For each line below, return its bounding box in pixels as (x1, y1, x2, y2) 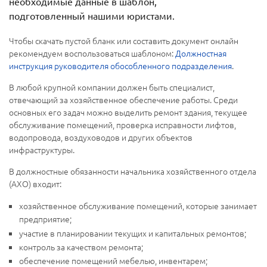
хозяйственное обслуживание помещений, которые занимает (19, 200, 257, 212)
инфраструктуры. (9, 144, 74, 156)
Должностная (175, 47, 226, 60)
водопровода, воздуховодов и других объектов (9, 131, 193, 144)
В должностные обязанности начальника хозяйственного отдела (9, 165, 256, 178)
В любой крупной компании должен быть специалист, (9, 81, 215, 94)
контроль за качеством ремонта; (19, 240, 143, 253)
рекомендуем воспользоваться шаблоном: (9, 47, 175, 60)
